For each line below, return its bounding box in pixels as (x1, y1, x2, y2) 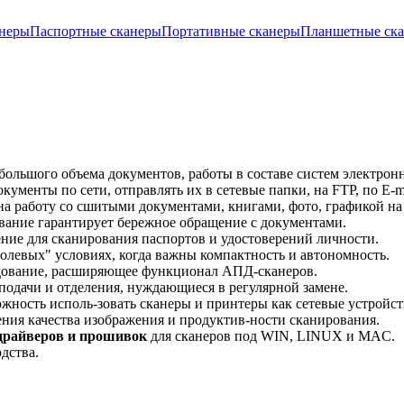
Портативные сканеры (161, 23, 300, 39)
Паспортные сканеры (30, 23, 161, 39)
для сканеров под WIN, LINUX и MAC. (147, 328, 395, 344)
